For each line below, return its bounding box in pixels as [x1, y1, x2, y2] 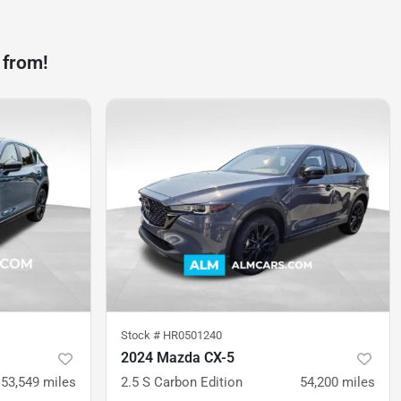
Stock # [121, 328, 163, 343]
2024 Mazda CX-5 [121, 349, 235, 367]
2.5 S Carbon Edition [121, 374, 243, 391]
